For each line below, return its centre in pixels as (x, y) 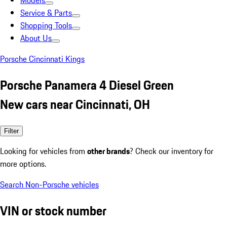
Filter (11, 131)
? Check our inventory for (172, 151)
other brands (108, 151)
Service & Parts (46, 13)
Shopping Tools (46, 25)
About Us (36, 38)
